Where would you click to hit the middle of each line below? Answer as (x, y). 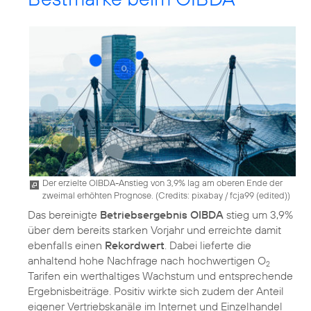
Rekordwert (135, 245)
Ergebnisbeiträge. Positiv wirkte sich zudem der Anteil (156, 291)
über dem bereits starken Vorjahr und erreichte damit (154, 230)
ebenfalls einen (66, 245)
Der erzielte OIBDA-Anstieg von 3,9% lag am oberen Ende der (162, 183)
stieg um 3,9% (258, 215)
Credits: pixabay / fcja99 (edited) (223, 195)
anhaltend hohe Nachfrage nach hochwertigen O (147, 261)
